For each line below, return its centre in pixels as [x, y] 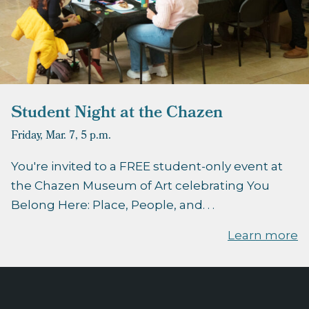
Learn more [263, 236]
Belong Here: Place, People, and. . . [113, 205]
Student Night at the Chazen [117, 114]
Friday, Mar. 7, [44, 137]
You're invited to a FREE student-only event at [147, 167]
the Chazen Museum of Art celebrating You [140, 186]
